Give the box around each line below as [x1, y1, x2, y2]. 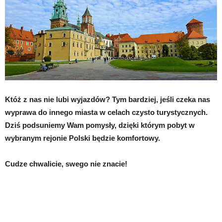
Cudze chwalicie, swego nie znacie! [5, 160, 127, 168]
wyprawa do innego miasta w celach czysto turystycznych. [5, 108, 208, 117]
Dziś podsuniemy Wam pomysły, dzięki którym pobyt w [5, 121, 195, 130]
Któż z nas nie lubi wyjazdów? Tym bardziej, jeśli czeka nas [5, 95, 210, 104]
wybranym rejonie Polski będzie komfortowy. [5, 134, 160, 143]
